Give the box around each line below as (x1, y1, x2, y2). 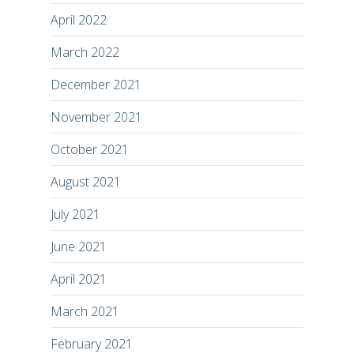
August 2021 (51, 172, 121, 190)
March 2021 (51, 302, 119, 320)
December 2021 (51, 75, 141, 93)
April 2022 (51, 10, 107, 28)
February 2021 (51, 334, 133, 352)
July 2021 (51, 205, 100, 223)
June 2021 (51, 237, 107, 255)
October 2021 (51, 140, 129, 158)
